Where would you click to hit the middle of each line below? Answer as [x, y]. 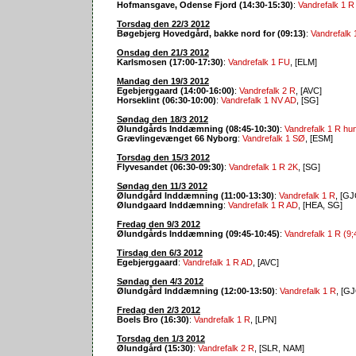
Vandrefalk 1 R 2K [263, 166]
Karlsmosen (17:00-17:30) [170, 62]
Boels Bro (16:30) [153, 319]
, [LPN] [263, 319]
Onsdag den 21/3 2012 [163, 52]
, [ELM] [304, 62]
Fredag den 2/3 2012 [159, 310]
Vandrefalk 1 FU [259, 62]
